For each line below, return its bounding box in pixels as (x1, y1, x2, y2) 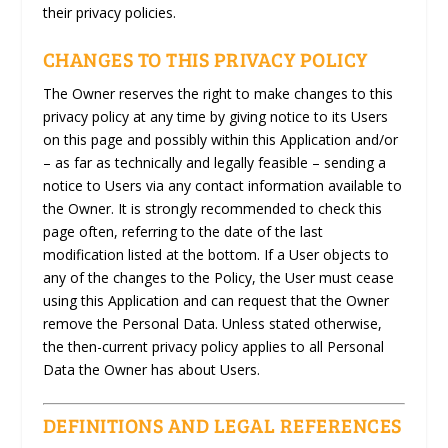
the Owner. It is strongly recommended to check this (42, 198, 382, 218)
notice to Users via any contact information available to (42, 175, 402, 195)
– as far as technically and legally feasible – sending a (42, 152, 386, 172)
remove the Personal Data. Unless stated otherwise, (42, 313, 382, 333)
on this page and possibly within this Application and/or (42, 129, 398, 149)
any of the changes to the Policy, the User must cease (42, 267, 394, 287)
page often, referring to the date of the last (42, 221, 323, 241)
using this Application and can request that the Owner (42, 290, 389, 310)
